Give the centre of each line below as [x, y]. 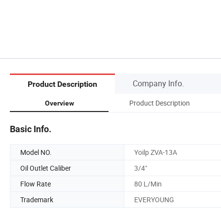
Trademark [37, 199]
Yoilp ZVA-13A [156, 152]
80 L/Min [148, 184]
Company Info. [158, 83]
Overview [59, 103]
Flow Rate [36, 184]
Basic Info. [31, 129]
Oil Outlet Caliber [46, 168]
